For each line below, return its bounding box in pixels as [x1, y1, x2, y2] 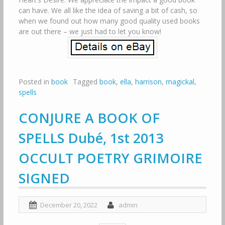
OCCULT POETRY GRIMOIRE [18, 148, 202, 167]
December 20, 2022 [40, 200, 97, 209]
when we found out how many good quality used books [18, 16, 200, 26]
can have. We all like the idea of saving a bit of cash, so [18, 5, 197, 15]
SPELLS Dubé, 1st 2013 [18, 128, 163, 147]
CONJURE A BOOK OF [18, 108, 160, 127]
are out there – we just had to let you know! [18, 26, 161, 36]
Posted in [18, 76, 51, 86]
